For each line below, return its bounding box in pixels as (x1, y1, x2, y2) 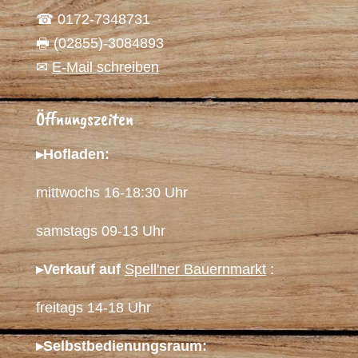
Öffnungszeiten (35, 107, 133, 130)
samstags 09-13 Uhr (35, 223, 165, 239)
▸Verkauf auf (35, 261, 121, 277)
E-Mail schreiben (51, 59, 159, 75)
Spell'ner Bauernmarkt (124, 261, 266, 277)
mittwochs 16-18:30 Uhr (35, 185, 188, 201)
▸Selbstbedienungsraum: (35, 338, 207, 354)
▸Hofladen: (35, 146, 109, 162)
